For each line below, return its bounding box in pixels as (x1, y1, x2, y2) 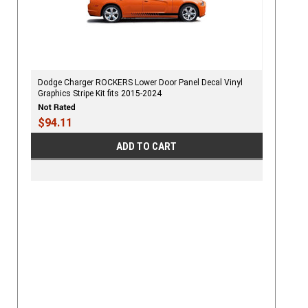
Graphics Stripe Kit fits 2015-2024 (37, 88, 162, 98)
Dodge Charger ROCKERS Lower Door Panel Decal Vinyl (37, 77, 243, 87)
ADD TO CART (116, 140, 177, 153)
